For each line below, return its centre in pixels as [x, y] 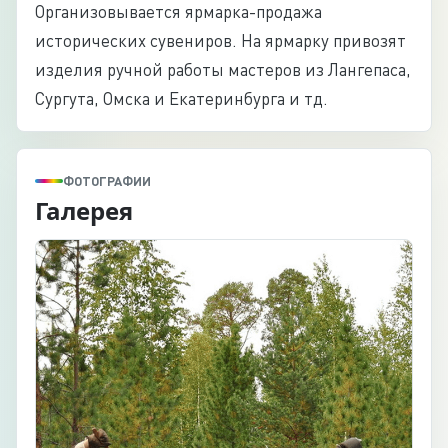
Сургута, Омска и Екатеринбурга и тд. [181, 98]
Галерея [84, 210]
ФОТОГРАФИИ [107, 181]
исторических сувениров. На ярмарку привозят [220, 40]
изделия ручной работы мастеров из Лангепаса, [223, 69]
